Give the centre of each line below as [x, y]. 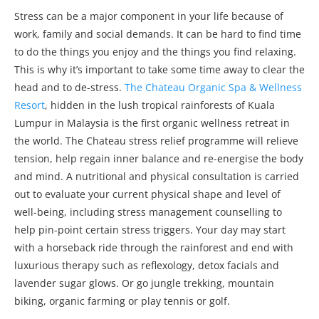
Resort [30, 105]
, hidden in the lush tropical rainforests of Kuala [160, 105]
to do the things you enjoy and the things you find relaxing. [155, 51]
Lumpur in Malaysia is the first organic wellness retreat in [152, 122]
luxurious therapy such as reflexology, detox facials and [147, 265]
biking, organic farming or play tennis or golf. [122, 300]
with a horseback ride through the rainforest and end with [154, 247]
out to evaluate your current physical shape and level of [147, 194]
